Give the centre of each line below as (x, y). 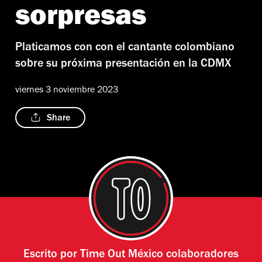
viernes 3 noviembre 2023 (67, 90)
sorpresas (81, 19)
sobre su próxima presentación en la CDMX (123, 65)
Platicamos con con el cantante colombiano (125, 48)
